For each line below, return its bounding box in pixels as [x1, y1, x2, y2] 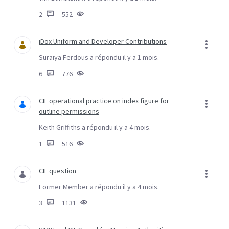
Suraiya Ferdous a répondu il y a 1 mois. [39, 53, 159, 62]
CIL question [39, 166, 76, 175]
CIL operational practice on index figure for [39, 96, 169, 105]
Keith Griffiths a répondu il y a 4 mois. [39, 123, 151, 132]
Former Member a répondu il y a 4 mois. [39, 182, 159, 191]
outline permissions [39, 107, 99, 116]
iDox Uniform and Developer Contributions [39, 37, 167, 46]
